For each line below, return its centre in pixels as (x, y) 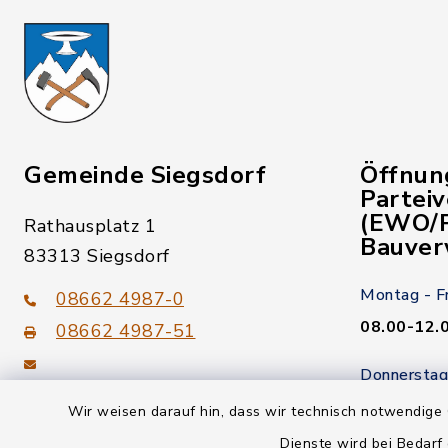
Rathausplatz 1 (90, 226)
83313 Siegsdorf (97, 256)
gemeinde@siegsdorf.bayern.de (159, 387)
